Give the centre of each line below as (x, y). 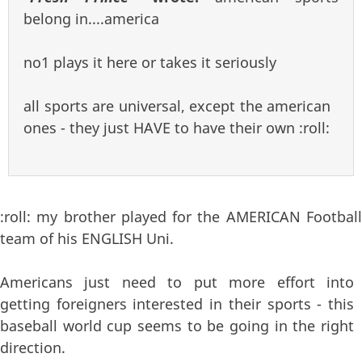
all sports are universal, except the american (177, 105)
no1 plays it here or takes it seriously (150, 62)
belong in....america (91, 18)
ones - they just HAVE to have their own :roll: (177, 127)
